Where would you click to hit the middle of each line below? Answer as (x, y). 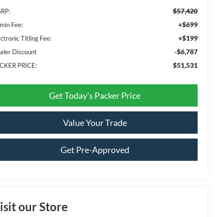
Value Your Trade (95, 122)
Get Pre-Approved (95, 149)
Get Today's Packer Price (95, 95)
